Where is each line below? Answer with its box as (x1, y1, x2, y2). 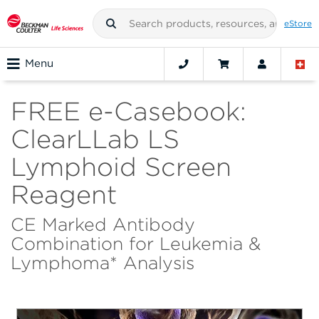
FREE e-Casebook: (11, 95, 246, 127)
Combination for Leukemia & (11, 233, 261, 255)
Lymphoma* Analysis (11, 252, 194, 274)
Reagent (11, 179, 117, 211)
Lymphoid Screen (11, 151, 231, 183)
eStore (284, 18, 312, 28)
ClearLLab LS (11, 123, 179, 155)
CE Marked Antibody (11, 214, 195, 236)
